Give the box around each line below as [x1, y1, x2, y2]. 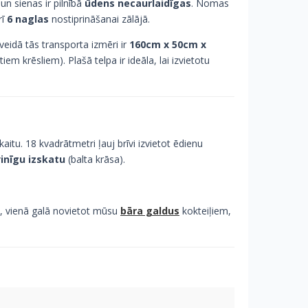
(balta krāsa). [65, 152, 125, 166]
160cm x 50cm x [129, 37, 206, 51]
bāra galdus [120, 203, 179, 217]
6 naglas [7, 12, 49, 25]
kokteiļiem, [179, 203, 231, 217]
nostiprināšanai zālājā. [49, 12, 150, 25]
